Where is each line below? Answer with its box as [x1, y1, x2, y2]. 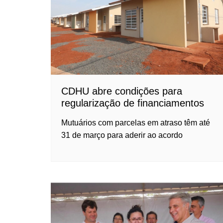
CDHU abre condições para [61, 86, 182, 97]
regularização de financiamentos [61, 98, 204, 109]
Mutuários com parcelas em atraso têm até [61, 118, 210, 127]
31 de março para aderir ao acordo [61, 131, 183, 140]
